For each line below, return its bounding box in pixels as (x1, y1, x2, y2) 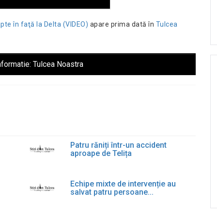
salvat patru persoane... (70, 187, 154, 197)
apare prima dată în (88, 20, 156, 28)
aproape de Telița (70, 149, 132, 158)
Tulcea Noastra (33, 60, 83, 69)
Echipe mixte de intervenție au (70, 179, 176, 188)
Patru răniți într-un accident (70, 140, 167, 150)
